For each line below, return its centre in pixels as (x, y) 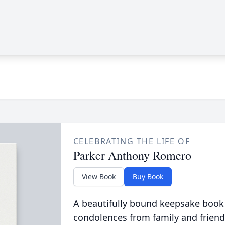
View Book (98, 177)
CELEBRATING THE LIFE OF (132, 141)
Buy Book (148, 177)
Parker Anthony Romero (132, 155)
